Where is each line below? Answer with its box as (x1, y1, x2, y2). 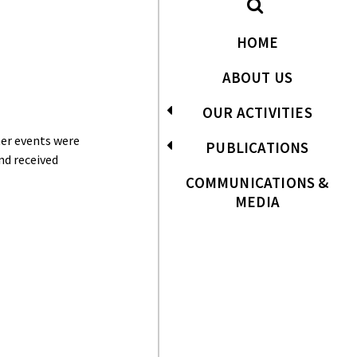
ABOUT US (222, 68, 293, 87)
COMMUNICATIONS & (186, 173, 329, 192)
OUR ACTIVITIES (202, 103, 312, 122)
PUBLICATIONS (206, 138, 309, 157)
